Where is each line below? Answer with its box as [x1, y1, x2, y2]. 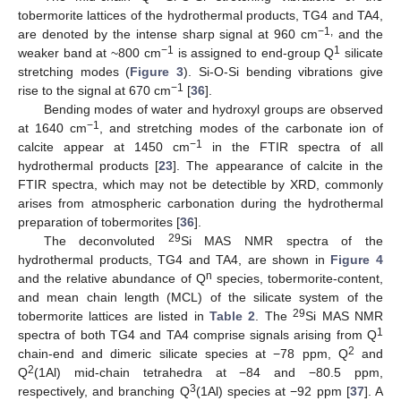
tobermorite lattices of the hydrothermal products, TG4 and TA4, [18, 8, 383, 23]
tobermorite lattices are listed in [18, 309, 209, 324]
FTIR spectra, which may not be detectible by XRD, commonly [18, 177, 383, 192]
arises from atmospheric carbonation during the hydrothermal [18, 196, 383, 211]
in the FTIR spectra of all [202, 140, 383, 155]
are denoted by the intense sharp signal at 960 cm [18, 27, 319, 42]
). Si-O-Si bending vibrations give [183, 64, 384, 80]
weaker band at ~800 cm [18, 46, 161, 61]
